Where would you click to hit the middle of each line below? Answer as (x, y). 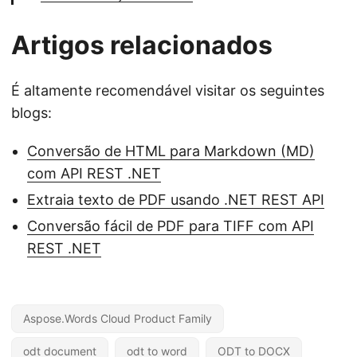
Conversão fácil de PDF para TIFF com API (171, 226)
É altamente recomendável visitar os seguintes (168, 90)
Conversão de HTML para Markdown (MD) (171, 151)
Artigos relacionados (142, 45)
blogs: (31, 113)
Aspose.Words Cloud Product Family (118, 318)
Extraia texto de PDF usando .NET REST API (176, 200)
